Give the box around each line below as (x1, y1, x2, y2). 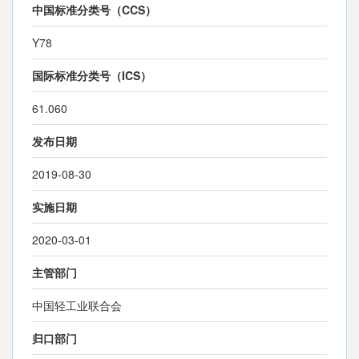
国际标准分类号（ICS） (32, 67, 151, 83)
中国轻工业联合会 (32, 297, 122, 313)
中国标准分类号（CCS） (32, 2, 156, 18)
